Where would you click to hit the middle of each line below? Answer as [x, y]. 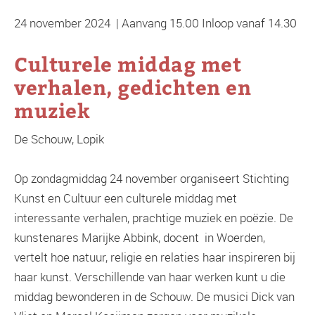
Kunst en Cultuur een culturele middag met [126, 198]
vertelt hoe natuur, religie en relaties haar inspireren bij [155, 257]
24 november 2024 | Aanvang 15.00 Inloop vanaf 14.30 [155, 23]
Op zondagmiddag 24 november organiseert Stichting [152, 179]
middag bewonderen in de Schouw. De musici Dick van [154, 297]
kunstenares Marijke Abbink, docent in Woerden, [140, 238]
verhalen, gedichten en [133, 88]
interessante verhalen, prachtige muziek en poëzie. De [154, 218]
